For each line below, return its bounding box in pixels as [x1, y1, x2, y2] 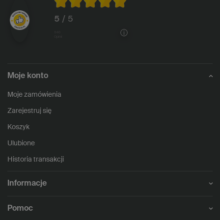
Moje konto [7, 72, 48, 80]
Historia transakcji [7, 156, 64, 163]
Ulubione [7, 139, 35, 147]
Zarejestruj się [7, 107, 52, 114]
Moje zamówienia [7, 91, 61, 98]
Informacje [7, 179, 47, 188]
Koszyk [7, 123, 29, 131]
